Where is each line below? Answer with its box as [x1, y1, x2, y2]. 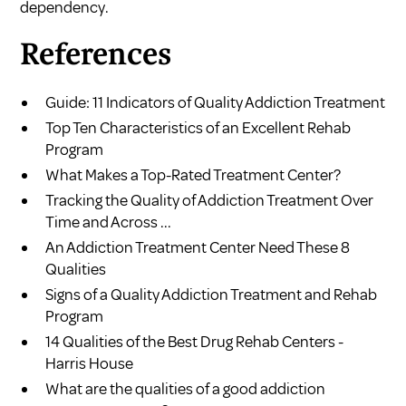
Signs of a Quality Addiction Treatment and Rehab [45, 284, 378, 304]
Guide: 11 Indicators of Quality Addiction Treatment [45, 92, 386, 112]
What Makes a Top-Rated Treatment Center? [45, 164, 342, 185]
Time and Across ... [45, 211, 172, 232]
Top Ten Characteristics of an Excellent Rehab [45, 117, 352, 138]
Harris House [45, 353, 134, 373]
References [20, 41, 172, 71]
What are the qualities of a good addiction [45, 378, 326, 399]
